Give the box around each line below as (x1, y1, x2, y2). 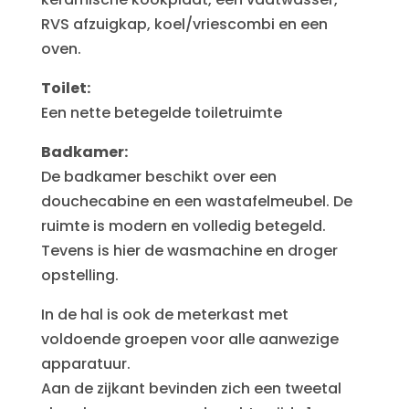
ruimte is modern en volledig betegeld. (40, 215, 326, 236)
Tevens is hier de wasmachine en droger (40, 240, 338, 261)
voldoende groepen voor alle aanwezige (40, 329, 339, 350)
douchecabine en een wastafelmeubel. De (40, 191, 352, 212)
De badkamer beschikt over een (40, 166, 277, 187)
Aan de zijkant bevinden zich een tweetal (40, 378, 341, 399)
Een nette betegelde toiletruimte (40, 102, 282, 123)
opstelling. (40, 265, 119, 286)
